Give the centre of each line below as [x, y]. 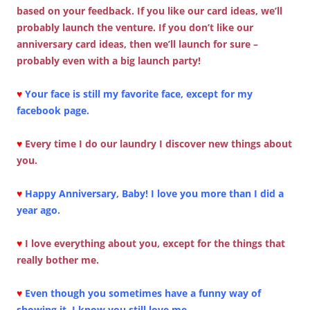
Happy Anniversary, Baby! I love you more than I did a [154, 193]
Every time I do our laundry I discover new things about [158, 143]
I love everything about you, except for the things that [155, 243]
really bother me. [58, 259]
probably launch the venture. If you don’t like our [135, 27]
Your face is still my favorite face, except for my [139, 93]
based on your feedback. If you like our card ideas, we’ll [149, 10]
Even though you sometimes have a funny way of [143, 293]
